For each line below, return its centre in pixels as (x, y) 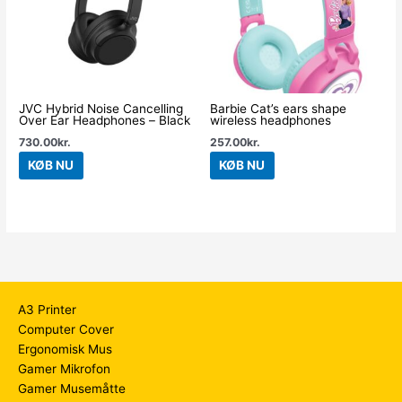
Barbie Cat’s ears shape (278, 108)
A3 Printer (47, 310)
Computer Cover (66, 330)
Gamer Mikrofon (64, 369)
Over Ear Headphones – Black (105, 120)
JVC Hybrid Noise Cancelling (101, 108)
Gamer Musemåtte (72, 389)
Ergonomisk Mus (65, 350)
